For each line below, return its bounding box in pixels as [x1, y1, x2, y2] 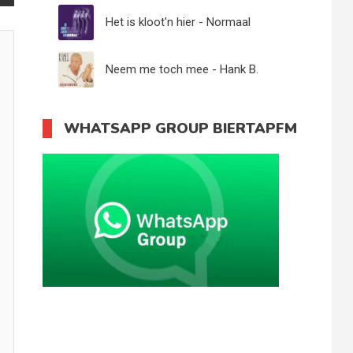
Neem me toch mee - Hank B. [106, 62, 259, 76]
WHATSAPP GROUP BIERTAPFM [64, 119, 298, 138]
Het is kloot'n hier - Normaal [106, 15, 251, 29]
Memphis [106, 98, 154, 112]
